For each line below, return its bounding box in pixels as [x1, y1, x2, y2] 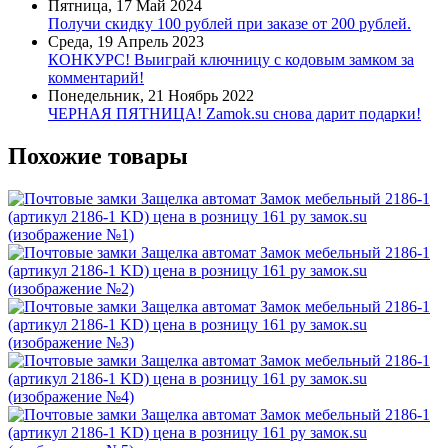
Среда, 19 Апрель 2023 [48, 33, 204, 51]
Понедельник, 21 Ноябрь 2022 [48, 87, 254, 105]
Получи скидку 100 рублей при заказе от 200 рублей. [48, 15, 411, 33]
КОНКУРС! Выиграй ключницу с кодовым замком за [48, 51, 414, 69]
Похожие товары [8, 142, 188, 169]
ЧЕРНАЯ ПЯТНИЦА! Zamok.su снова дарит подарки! [48, 105, 421, 123]
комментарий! [48, 69, 144, 87]
